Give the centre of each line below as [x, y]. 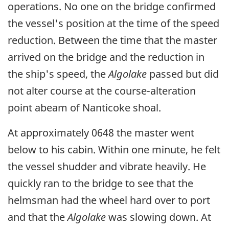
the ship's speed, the [58, 74]
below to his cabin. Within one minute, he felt [114, 149]
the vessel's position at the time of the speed [113, 23]
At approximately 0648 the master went [101, 132]
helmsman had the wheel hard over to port [109, 200]
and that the [38, 217]
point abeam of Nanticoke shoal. [84, 107]
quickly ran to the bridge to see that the [100, 183]
